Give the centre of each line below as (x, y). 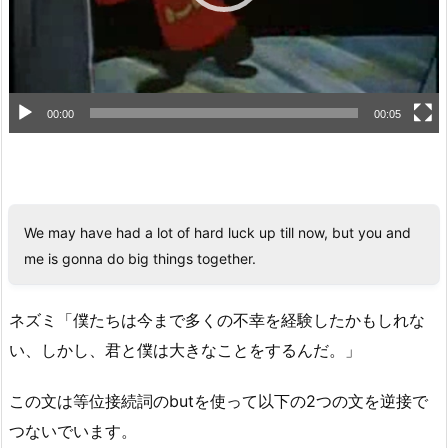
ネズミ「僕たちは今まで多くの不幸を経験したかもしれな (217, 319)
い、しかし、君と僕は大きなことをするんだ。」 (185, 349)
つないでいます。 (73, 430)
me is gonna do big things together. (140, 259)
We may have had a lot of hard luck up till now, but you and (217, 233)
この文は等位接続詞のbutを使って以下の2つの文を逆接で (218, 400)
